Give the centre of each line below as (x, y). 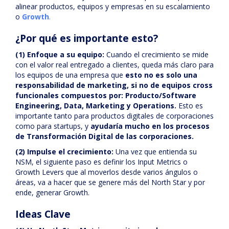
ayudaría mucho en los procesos (150, 126)
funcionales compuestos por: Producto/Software (106, 95)
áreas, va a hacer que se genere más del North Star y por (110, 182)
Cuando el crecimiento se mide (156, 54)
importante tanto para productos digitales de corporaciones (114, 116)
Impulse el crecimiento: (71, 152)
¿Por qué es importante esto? (87, 38)
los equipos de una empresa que (70, 75)
